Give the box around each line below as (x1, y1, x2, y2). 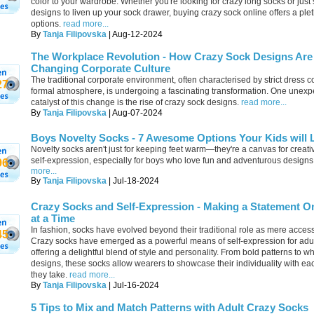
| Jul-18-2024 (107, 176, 159, 186)
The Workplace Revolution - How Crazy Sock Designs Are (31, 50, 313, 62)
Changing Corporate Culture (31, 62, 170, 74)
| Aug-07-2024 (107, 108, 163, 118)
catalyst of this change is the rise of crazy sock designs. (31, 97, 239, 107)
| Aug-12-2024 (107, 29, 163, 39)
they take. (31, 270, 67, 280)
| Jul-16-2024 (107, 280, 159, 290)
